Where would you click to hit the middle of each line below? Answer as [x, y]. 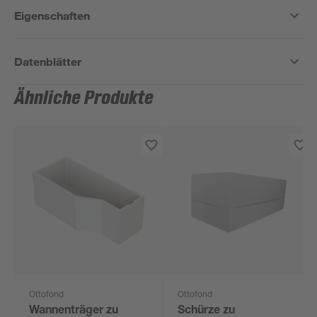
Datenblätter [48, 61]
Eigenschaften [52, 15]
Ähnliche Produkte [84, 98]
